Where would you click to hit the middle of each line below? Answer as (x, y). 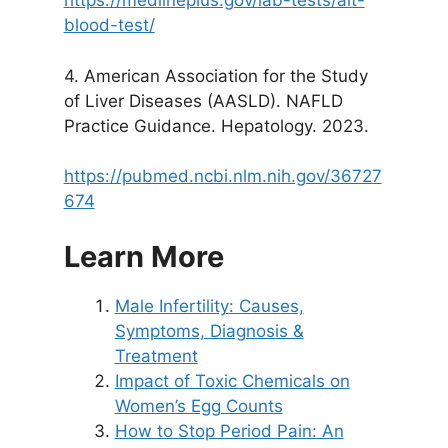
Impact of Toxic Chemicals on (232, 380)
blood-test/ (109, 25)
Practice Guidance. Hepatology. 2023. (216, 125)
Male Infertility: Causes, (209, 305)
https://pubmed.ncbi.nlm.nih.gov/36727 (222, 176)
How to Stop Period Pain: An (229, 430)
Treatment (156, 355)
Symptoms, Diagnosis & (209, 330)
